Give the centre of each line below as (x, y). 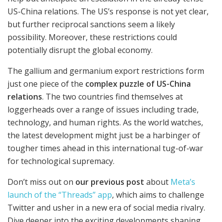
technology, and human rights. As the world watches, (105, 123)
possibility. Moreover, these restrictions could (92, 37)
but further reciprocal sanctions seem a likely (91, 25)
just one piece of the (46, 84)
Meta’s (183, 182)
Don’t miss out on (41, 182)
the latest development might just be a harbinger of (104, 136)
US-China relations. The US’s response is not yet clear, (108, 12)
